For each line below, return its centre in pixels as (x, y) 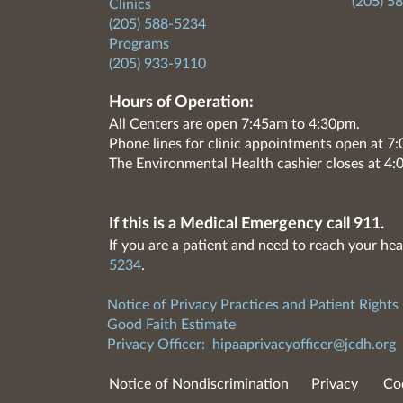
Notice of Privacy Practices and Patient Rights (252, 305)
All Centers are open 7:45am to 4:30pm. (234, 124)
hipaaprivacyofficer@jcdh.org (304, 345)
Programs (139, 44)
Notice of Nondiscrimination (198, 384)
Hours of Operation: (181, 103)
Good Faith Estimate (171, 325)
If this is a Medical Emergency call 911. (246, 224)
